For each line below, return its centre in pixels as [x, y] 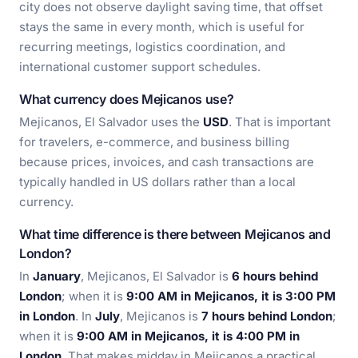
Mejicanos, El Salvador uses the [111, 122]
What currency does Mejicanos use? [127, 99]
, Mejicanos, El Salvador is [156, 276]
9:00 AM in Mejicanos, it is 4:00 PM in [188, 336]
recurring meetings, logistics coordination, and [152, 47]
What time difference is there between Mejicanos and [175, 234]
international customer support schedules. [140, 67]
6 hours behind [275, 276]
